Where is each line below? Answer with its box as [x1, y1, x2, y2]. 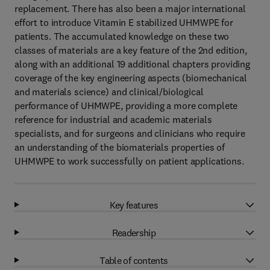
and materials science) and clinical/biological [14, 86, 204, 98]
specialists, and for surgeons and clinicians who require [14, 127, 246, 139]
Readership [111, 226, 156, 239]
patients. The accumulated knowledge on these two [14, 30, 230, 42]
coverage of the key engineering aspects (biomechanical [14, 72, 247, 84]
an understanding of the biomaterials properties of [14, 141, 225, 153]
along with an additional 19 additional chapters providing [14, 58, 251, 70]
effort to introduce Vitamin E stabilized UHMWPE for [14, 16, 233, 28]
